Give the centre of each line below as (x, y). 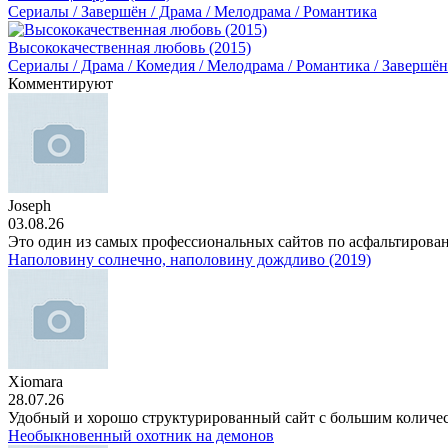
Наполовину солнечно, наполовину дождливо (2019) (189, 259)
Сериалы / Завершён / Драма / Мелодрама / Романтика (192, 11)
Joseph (29, 205)
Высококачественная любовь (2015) (129, 47)
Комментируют (60, 83)
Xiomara (35, 381)
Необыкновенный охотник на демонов (141, 435)
